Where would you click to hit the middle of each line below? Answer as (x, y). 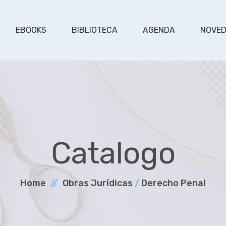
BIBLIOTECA (94, 30)
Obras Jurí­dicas (98, 183)
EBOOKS (31, 30)
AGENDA (159, 30)
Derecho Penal (174, 183)
